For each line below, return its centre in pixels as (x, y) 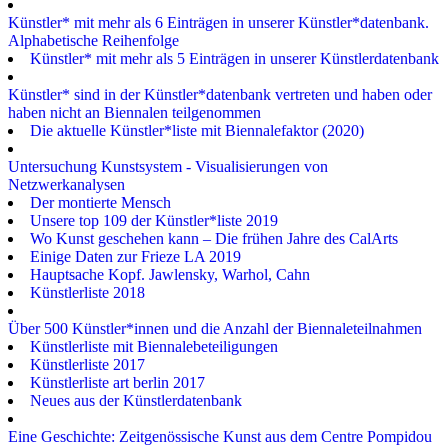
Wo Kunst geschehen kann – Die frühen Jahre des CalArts (214, 238)
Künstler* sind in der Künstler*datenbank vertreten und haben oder (220, 94)
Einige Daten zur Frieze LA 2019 (135, 256)
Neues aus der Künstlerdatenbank (136, 400)
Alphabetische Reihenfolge (93, 40)
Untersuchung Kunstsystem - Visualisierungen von (168, 166)
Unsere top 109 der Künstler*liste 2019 (154, 220)
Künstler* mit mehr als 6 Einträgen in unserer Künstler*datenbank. (218, 22)
